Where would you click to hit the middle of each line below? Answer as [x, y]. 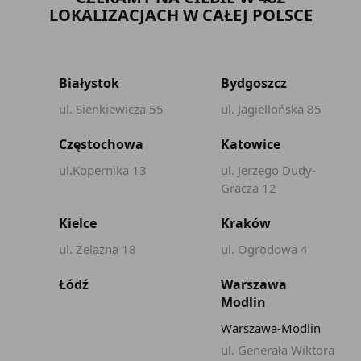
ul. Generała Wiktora [278, 350]
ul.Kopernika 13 [102, 170]
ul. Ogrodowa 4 [264, 249]
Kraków [246, 223]
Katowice [251, 144]
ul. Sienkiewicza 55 [111, 109]
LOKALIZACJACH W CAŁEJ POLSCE [180, 15]
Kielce [77, 223]
